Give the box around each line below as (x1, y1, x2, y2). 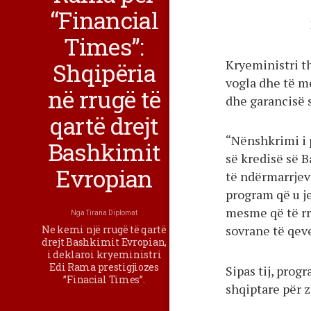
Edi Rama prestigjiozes (49, 260, 159, 274)
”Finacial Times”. (63, 273, 145, 287)
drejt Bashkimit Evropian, (42, 235, 167, 249)
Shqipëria (53, 57, 155, 89)
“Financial (49, 4, 159, 36)
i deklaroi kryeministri (47, 248, 162, 262)
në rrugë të (47, 83, 161, 115)
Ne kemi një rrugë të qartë (42, 223, 167, 237)
